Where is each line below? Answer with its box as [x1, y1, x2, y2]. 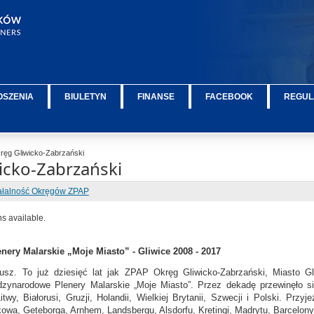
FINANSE [137, 92, 175, 102]
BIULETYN [64, 92, 107, 102]
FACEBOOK [205, 92, 254, 102]
